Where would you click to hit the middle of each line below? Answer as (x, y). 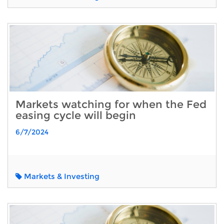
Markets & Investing (61, 176)
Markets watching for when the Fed (111, 104)
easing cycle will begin (76, 115)
